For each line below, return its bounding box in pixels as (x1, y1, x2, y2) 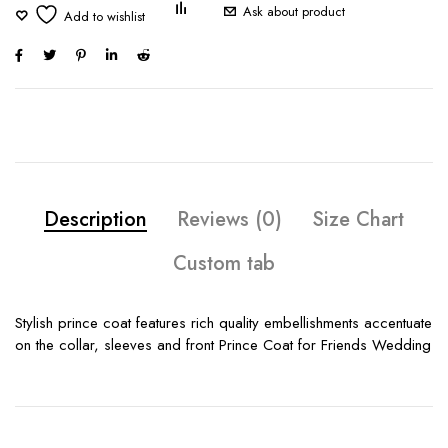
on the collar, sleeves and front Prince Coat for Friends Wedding (15, 334, 431, 357)
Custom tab (173, 249, 275, 279)
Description (44, 205, 147, 235)
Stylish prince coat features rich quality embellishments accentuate (15, 312, 432, 335)
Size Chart (312, 205, 404, 235)
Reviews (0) (177, 205, 282, 235)
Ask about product (243, 2, 345, 22)
